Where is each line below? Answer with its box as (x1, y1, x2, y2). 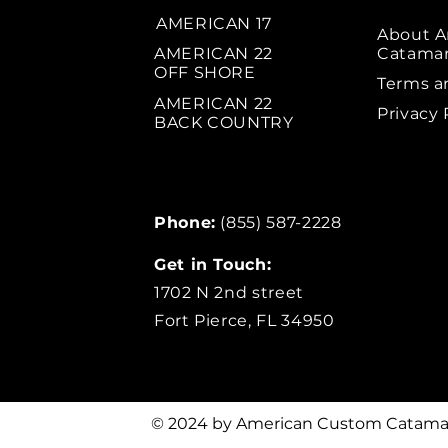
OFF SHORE (154, 62, 256, 82)
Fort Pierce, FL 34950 (154, 310, 335, 330)
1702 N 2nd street (154, 282, 304, 302)
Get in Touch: (154, 254, 272, 274)
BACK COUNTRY (154, 112, 294, 132)
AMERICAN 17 (156, 13, 277, 33)
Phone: (154, 212, 216, 232)
